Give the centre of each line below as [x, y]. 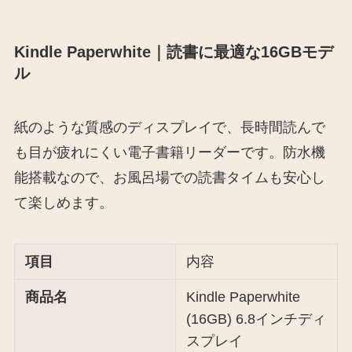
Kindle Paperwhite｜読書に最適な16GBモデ [173, 51]
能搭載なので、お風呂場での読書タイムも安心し [169, 178]
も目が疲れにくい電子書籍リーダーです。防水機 [169, 153]
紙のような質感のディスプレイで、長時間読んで [169, 128]
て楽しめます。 [63, 203]
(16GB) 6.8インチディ [257, 319]
